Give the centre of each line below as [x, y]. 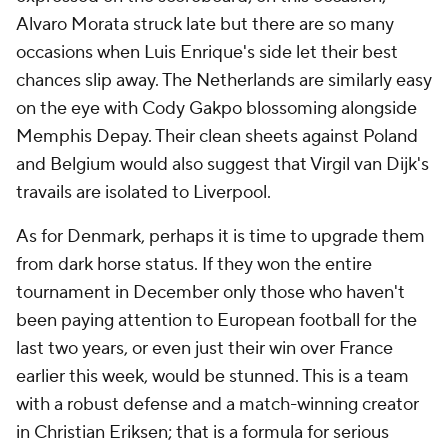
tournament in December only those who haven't [210, 292]
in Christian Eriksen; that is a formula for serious [202, 432]
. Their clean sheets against [255, 136]
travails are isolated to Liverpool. [143, 192]
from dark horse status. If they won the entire [194, 264]
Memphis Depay [82, 136]
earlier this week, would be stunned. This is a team [212, 376]
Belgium [83, 164]
